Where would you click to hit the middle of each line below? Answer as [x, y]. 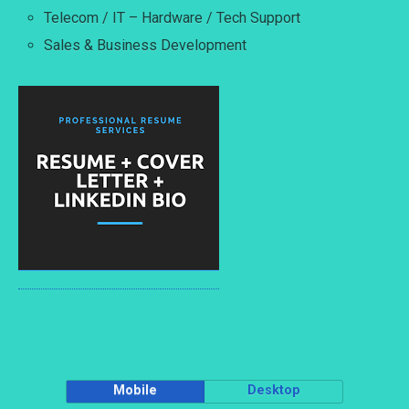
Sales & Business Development [146, 45]
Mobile [136, 390]
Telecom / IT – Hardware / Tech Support [173, 17]
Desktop [273, 390]
